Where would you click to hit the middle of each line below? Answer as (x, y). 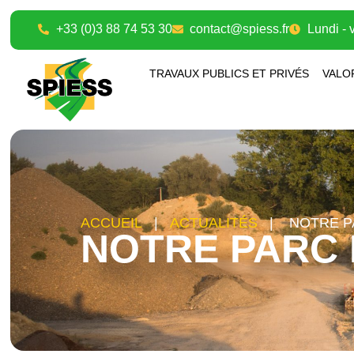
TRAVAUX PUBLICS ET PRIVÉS (229, 74)
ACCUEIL (111, 222)
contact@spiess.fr (240, 29)
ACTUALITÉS (220, 222)
